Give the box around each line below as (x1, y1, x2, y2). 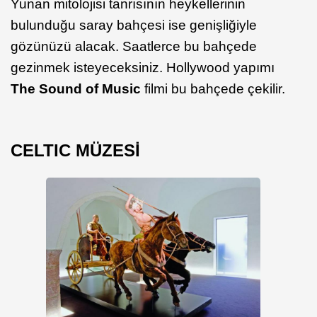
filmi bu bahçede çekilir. (141, 81, 285, 97)
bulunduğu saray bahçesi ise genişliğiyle (11, 18, 257, 33)
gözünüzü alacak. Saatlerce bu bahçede (11, 39, 257, 54)
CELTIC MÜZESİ (11, 140, 140, 160)
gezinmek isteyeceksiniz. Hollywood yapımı (11, 60, 275, 76)
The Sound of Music (11, 81, 141, 97)
